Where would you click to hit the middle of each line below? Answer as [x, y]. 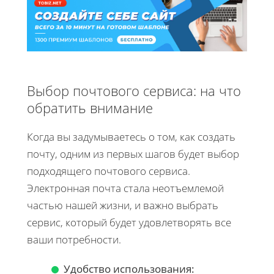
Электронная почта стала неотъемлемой [125, 188]
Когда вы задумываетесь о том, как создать [131, 136]
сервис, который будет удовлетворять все [129, 222]
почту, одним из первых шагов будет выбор [133, 154]
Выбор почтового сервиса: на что [134, 90]
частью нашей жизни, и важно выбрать [123, 205]
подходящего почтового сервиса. [109, 171]
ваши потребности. [74, 239]
